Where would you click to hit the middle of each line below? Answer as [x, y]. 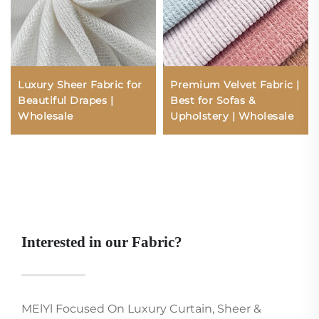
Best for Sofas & [213, 100]
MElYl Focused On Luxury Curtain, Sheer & [141, 308]
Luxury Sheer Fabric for [80, 84]
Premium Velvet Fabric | [235, 84]
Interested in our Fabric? [102, 242]
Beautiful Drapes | [66, 100]
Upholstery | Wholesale [232, 116]
